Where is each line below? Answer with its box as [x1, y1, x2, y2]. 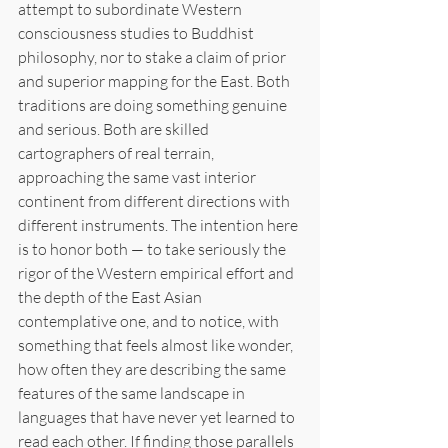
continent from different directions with [18, 190, 293, 211]
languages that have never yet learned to [18, 406, 298, 427]
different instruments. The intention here [18, 214, 301, 235]
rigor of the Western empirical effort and [18, 262, 297, 283]
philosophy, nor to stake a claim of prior [18, 46, 289, 67]
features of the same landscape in [18, 382, 248, 403]
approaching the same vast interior [18, 166, 259, 187]
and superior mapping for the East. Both [18, 70, 293, 91]
